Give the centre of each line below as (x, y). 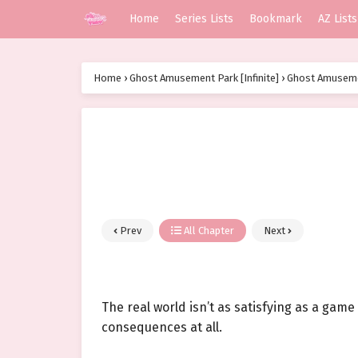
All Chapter (208, 231)
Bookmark (276, 19)
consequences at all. (162, 328)
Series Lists (204, 19)
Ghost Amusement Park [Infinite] (204, 78)
